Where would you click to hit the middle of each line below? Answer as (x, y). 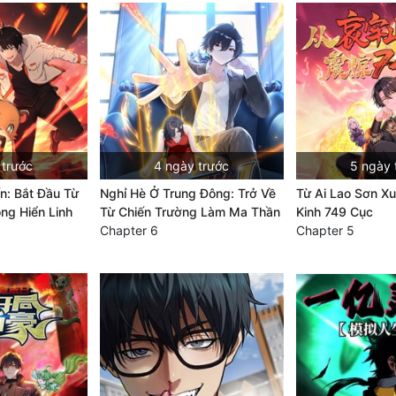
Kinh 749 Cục (334, 212)
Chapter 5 (325, 230)
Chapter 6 (129, 230)
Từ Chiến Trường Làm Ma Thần (190, 212)
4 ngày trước (192, 166)
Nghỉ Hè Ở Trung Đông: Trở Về (187, 193)
